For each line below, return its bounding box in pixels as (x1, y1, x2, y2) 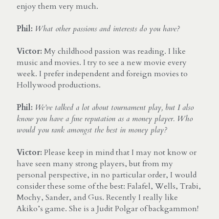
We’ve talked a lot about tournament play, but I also (35, 102, 194, 113)
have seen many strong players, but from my (17, 158, 173, 169)
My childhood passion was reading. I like (42, 45, 186, 57)
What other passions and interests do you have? (35, 23, 180, 34)
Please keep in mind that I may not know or (42, 147, 197, 158)
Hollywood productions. (17, 79, 101, 90)
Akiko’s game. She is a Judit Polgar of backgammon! (17, 203, 198, 214)
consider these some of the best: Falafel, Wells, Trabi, (17, 180, 201, 192)
